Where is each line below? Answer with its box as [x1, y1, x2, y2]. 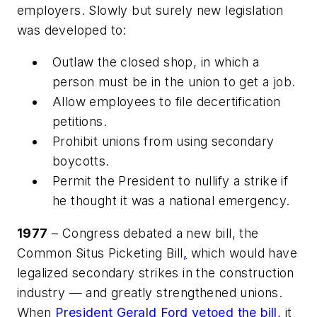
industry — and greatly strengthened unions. [17, 285, 283, 301]
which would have [187, 246, 298, 261]
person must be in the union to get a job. [52, 74, 296, 90]
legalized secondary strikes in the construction [17, 265, 294, 281]
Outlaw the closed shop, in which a [52, 54, 260, 70]
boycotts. [52, 154, 110, 169]
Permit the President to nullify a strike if [52, 173, 289, 189]
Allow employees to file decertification [52, 94, 281, 110]
